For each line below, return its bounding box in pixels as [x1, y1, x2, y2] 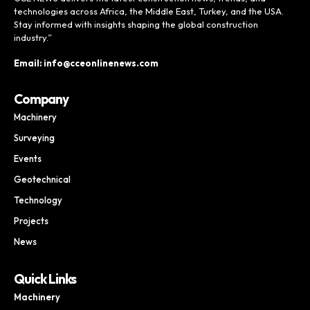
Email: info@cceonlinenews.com [14, 57, 158, 69]
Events [14, 153, 42, 165]
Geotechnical [14, 174, 71, 185]
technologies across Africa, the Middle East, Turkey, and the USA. [14, 6, 284, 17]
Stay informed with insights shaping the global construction [14, 19, 258, 30]
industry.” [14, 32, 52, 44]
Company [14, 91, 69, 108]
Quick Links [14, 271, 76, 288]
